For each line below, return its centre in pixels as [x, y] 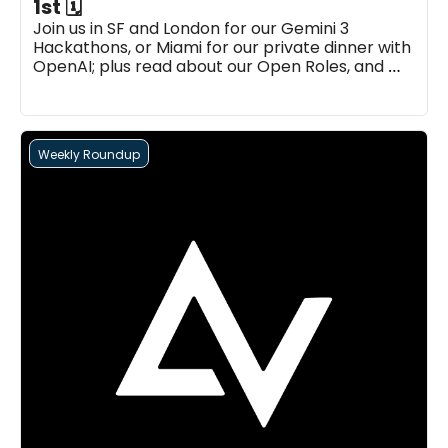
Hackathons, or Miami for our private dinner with [222, 47]
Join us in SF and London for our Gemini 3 [191, 28]
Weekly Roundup [89, 154]
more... [59, 85]
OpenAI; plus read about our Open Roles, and [208, 66]
